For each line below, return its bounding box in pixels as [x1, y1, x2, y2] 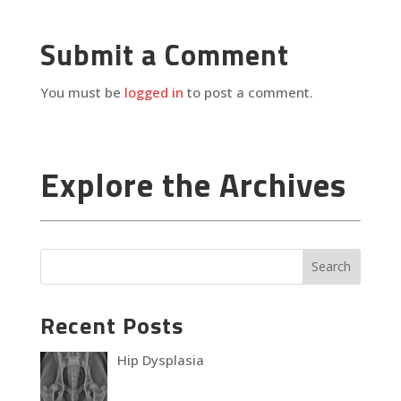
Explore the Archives [39, 159, 346, 209]
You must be [39, 83, 124, 101]
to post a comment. [183, 83, 313, 101]
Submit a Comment [39, 33, 289, 76]
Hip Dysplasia [117, 350, 205, 369]
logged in [124, 83, 183, 101]
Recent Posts [39, 307, 183, 343]
